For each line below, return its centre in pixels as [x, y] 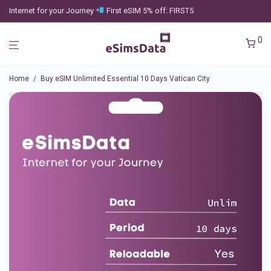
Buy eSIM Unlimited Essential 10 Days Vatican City [125, 79]
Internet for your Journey [52, 11]
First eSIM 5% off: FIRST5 [149, 11]
